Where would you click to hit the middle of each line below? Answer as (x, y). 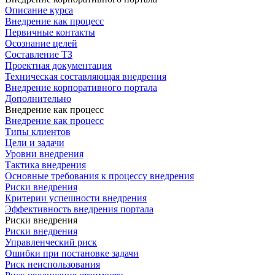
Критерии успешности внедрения (76, 198)
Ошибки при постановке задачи (72, 253)
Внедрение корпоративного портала (81, 87)
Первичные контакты (50, 32)
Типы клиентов (38, 132)
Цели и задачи (35, 143)
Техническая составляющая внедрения (86, 76)
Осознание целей (41, 43)
